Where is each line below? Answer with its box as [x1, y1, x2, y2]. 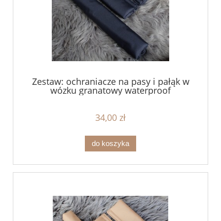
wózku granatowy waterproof [50, 84, 171, 96]
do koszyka [92, 139, 129, 147]
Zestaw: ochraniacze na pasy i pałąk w [32, 75, 189, 87]
